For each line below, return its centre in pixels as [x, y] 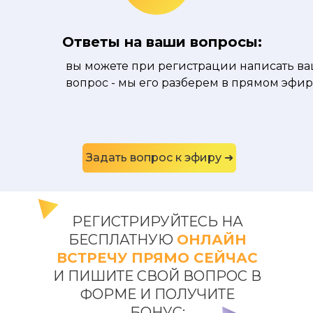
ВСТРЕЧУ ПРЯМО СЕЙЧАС [157, 258]
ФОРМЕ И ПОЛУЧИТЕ [157, 294]
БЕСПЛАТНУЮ [121, 240]
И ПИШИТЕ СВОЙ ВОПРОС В [157, 276]
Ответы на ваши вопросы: [162, 42]
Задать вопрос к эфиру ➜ [159, 158]
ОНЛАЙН [211, 240]
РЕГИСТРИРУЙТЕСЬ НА [157, 221]
